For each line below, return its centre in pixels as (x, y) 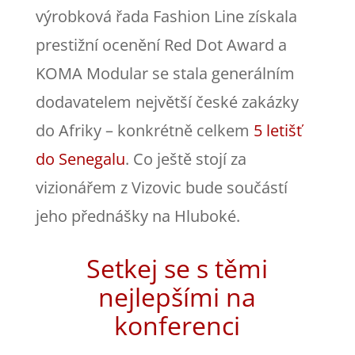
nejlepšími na (177, 296)
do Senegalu (80, 158)
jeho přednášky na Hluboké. (137, 216)
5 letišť (277, 130)
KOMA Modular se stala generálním (165, 73)
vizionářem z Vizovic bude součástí (161, 187)
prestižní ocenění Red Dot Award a (161, 44)
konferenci (177, 325)
